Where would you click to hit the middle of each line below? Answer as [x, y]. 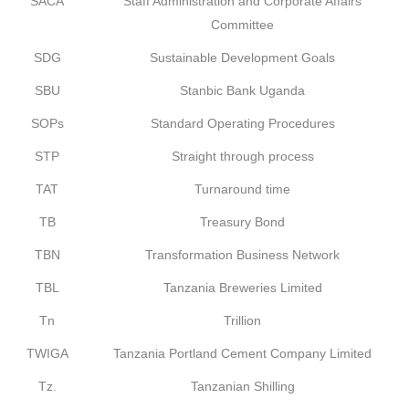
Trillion [242, 320]
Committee [242, 25]
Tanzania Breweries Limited [242, 288]
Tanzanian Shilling [242, 386]
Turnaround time [242, 189]
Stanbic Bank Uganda [242, 90]
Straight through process [242, 156]
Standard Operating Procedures [242, 123]
